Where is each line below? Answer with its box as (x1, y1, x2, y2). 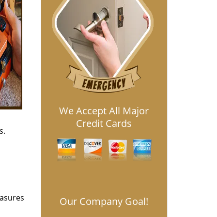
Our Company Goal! (60, 195, 149, 208)
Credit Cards (76, 117, 132, 130)
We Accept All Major (59, 104, 149, 117)
